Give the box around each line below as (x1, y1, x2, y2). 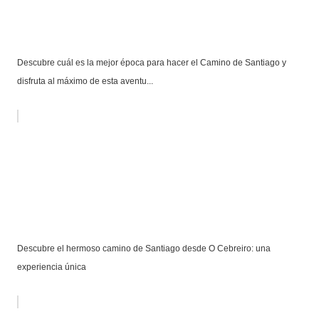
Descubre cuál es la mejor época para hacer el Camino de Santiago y (16, 57, 286, 68)
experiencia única (16, 261, 86, 272)
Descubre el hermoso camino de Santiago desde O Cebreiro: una (16, 243, 271, 253)
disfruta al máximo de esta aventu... (16, 75, 153, 86)
